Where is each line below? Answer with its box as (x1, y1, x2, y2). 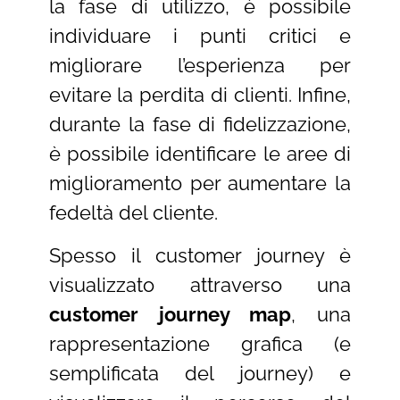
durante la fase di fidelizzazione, (48, 112, 352, 137)
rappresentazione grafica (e (48, 331, 352, 355)
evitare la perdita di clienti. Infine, (48, 83, 352, 107)
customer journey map (48, 302, 292, 326)
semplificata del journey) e (48, 361, 352, 385)
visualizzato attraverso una (48, 272, 352, 296)
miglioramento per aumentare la (48, 171, 352, 196)
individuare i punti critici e (48, 24, 352, 48)
